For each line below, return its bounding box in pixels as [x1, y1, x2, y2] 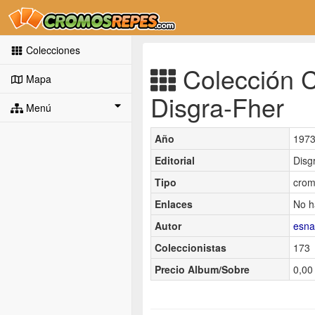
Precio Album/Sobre [155, 262, 250, 276]
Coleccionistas [155, 240, 226, 255]
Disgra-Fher [150, 88, 284, 124]
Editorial [155, 153, 195, 167]
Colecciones [22, 43, 80, 57]
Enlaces [155, 196, 193, 211]
